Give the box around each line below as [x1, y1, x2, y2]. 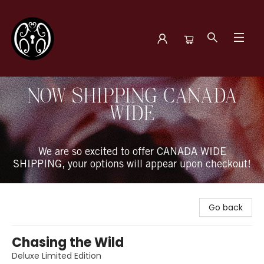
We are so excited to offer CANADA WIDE [38, 147, 226, 158]
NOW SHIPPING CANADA [27, 88, 237, 106]
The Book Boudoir [9, 82, 80, 94]
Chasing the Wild [12, 233, 124, 252]
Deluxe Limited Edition [12, 250, 101, 262]
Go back [209, 202, 243, 213]
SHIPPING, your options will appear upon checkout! [13, 160, 251, 170]
